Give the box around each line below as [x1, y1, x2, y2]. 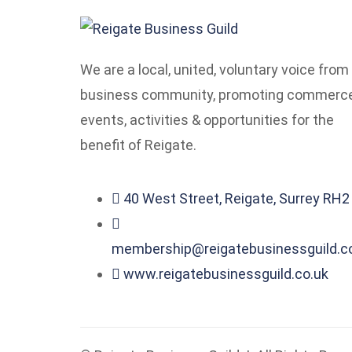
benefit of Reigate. [80, 137, 196, 154]
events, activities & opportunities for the [80, 112, 334, 129]
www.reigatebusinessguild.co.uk [123, 266, 328, 283]
